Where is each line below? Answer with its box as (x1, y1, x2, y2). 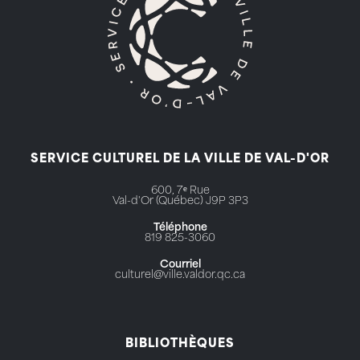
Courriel (159, 260, 201, 271)
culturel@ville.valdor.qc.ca (115, 270, 245, 281)
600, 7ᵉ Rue (150, 186, 210, 197)
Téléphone (153, 223, 207, 234)
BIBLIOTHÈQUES (125, 337, 235, 350)
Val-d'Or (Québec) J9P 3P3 (112, 196, 248, 207)
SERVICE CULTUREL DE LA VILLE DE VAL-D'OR (31, 153, 329, 166)
